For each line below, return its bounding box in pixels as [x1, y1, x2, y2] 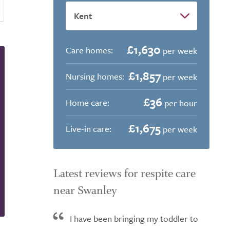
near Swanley [53, 183, 117, 198]
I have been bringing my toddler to [70, 212, 198, 225]
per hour [162, 97, 197, 109]
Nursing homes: [66, 70, 124, 83]
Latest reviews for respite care [53, 166, 196, 181]
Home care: [66, 96, 109, 109]
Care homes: [66, 44, 113, 56]
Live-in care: [66, 122, 111, 135]
